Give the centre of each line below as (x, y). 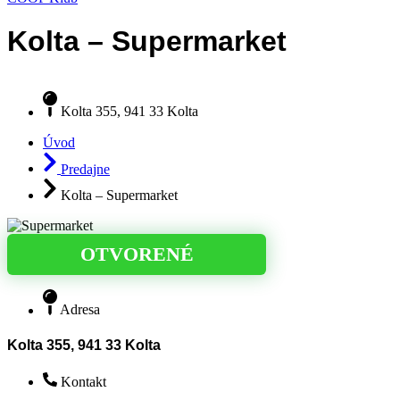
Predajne (85, 169)
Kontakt (83, 382)
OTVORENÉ (137, 254)
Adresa (80, 310)
